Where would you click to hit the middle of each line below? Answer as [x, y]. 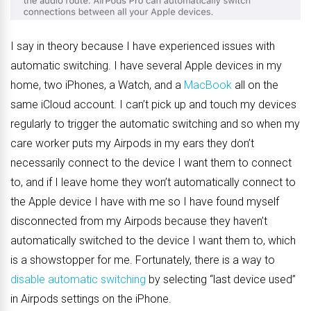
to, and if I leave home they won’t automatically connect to [153, 183]
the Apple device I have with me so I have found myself [145, 202]
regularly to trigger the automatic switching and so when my [155, 124]
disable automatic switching [78, 280]
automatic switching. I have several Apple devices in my [146, 66]
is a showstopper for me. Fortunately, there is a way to [143, 260]
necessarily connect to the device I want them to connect [151, 163]
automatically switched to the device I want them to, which [153, 241]
